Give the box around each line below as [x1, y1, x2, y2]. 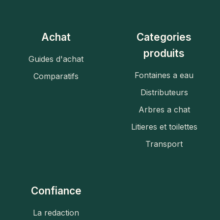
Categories [137, 31, 192, 44]
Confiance [30, 185, 82, 197]
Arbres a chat [138, 105, 190, 115]
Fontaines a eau [135, 70, 193, 81]
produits [143, 47, 185, 60]
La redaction [33, 208, 79, 218]
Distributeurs [140, 87, 188, 98]
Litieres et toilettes [131, 122, 197, 132]
